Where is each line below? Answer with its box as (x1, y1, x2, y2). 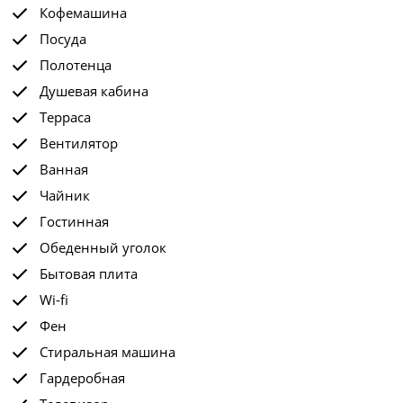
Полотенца (40, 56, 112, 74)
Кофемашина (40, 4, 127, 22)
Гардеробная (40, 369, 125, 387)
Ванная (40, 160, 88, 178)
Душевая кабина (40, 82, 148, 100)
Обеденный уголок (40, 238, 166, 256)
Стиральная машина (40, 343, 175, 361)
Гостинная (40, 212, 109, 230)
